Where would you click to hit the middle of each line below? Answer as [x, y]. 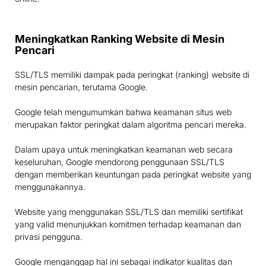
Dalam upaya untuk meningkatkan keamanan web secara [124, 150]
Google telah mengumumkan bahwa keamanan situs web [123, 112]
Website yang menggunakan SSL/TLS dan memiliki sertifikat [129, 212]
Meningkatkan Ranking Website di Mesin [120, 39]
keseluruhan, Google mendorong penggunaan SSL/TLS [120, 162]
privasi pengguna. [49, 237]
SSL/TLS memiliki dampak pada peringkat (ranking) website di [132, 75]
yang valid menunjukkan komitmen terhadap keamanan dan [128, 224]
